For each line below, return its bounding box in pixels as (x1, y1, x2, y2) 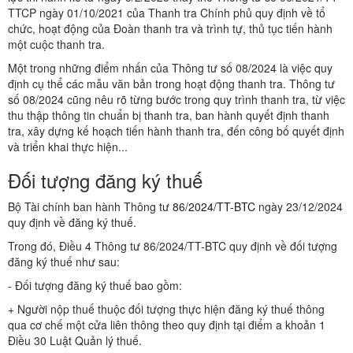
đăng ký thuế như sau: (8, 254, 120, 270)
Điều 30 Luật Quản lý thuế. (8, 333, 142, 349)
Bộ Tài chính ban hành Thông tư (8, 199, 173, 215)
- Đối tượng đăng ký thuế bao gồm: (8, 277, 182, 294)
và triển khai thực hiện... (8, 139, 128, 155)
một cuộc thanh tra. (8, 36, 105, 53)
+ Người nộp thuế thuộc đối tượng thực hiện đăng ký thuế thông (8, 301, 325, 318)
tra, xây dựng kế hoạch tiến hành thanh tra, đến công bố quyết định (8, 123, 344, 139)
